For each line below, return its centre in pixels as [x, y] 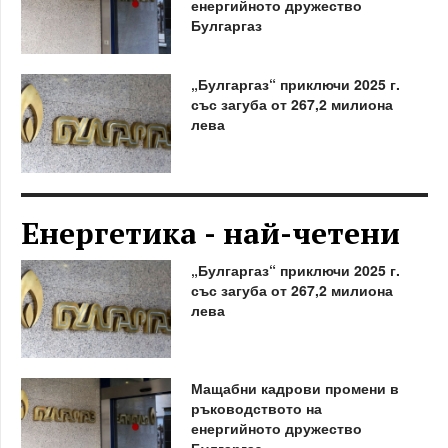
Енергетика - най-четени [210, 232]
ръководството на [256, 408]
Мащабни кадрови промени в [294, 388]
